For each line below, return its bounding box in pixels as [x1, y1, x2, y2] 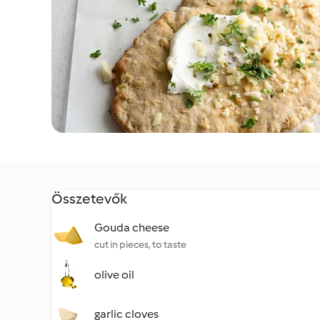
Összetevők [51, 190, 127, 207]
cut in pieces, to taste [94, 239, 186, 251]
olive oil [94, 268, 134, 281]
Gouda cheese [94, 221, 169, 234]
